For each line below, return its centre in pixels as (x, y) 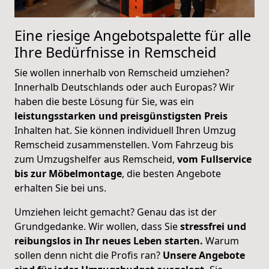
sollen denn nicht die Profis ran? (89, 255)
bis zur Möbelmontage (68, 174)
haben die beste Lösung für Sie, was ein (104, 102)
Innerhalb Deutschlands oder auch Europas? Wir (125, 87)
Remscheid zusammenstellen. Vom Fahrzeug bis (124, 145)
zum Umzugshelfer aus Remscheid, (96, 159)
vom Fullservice (214, 159)
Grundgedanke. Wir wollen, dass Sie (97, 227)
